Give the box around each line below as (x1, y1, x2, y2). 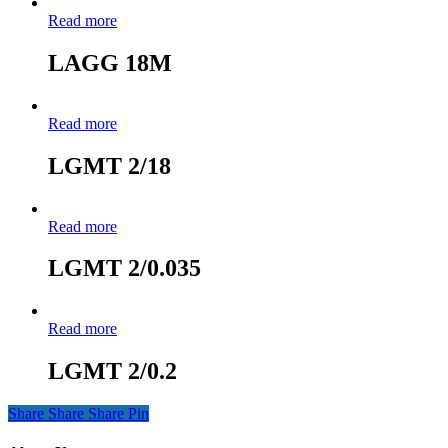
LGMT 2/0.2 (48, 358, 177, 385)
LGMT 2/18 (48, 152, 171, 179)
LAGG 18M (48, 49, 172, 76)
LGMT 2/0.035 (48, 255, 201, 282)
